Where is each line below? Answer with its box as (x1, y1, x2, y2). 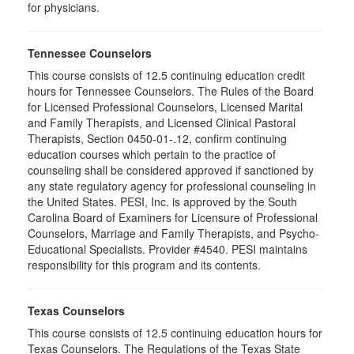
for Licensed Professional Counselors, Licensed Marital (28, 99, 303, 115)
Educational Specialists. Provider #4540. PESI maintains (28, 241, 307, 257)
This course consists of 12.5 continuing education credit (28, 67, 305, 83)
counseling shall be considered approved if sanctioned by (28, 162, 314, 178)
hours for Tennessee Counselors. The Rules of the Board (28, 83, 314, 99)
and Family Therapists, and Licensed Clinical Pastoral (28, 115, 296, 130)
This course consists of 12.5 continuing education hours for (28, 325, 322, 341)
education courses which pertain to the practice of (28, 146, 276, 162)
